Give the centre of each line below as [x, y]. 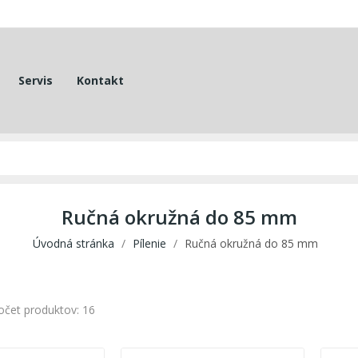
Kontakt [100, 80]
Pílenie [149, 244]
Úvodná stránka [73, 244]
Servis [35, 80]
